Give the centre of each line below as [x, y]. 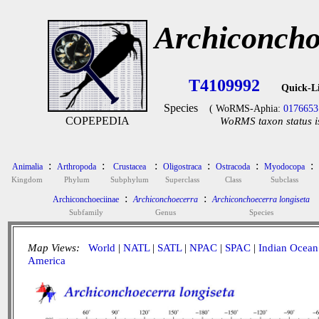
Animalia [27, 167]
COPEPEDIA [97, 121]
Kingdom [27, 179]
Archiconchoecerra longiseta [261, 199]
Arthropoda [77, 167]
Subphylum [130, 179]
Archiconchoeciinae [86, 199]
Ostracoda [233, 167]
